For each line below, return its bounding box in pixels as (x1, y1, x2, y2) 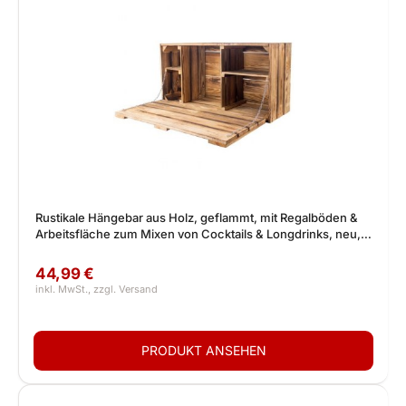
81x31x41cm (35, 243, 106, 257)
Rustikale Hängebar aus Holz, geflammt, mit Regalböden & (35, 210, 358, 225)
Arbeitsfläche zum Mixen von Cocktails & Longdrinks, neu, (35, 227, 361, 241)
